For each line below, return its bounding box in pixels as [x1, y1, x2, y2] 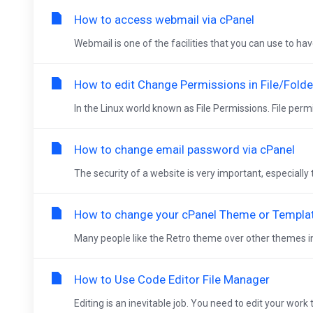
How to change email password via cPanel [74, 143, 295, 156]
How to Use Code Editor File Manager [74, 272, 270, 286]
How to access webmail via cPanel [74, 13, 254, 27]
